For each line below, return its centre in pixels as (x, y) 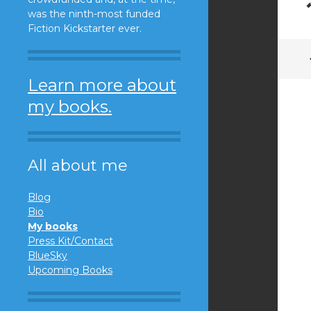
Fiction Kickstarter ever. (85, 28)
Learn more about (102, 85)
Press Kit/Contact (70, 241)
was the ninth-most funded (94, 14)
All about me (78, 165)
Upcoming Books (70, 270)
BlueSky (48, 255)
